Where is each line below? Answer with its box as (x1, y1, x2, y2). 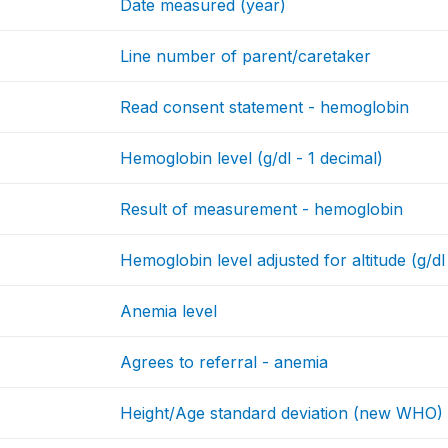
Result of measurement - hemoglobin (120, 199, 404, 220)
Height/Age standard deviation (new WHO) (120, 403, 444, 424)
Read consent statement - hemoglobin (120, 97, 410, 118)
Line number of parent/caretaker (120, 46, 372, 67)
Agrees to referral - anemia (120, 352, 329, 373)
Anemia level (120, 301, 218, 322)
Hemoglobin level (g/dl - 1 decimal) (120, 148, 384, 169)
